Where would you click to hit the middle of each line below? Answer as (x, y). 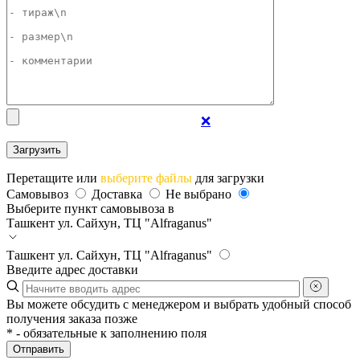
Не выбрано (200, 194)
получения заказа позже (72, 319)
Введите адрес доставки (72, 270)
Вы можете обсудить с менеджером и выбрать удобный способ (179, 304)
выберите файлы (146, 178)
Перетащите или (53, 178)
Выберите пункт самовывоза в (90, 209)
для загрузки (228, 178)
